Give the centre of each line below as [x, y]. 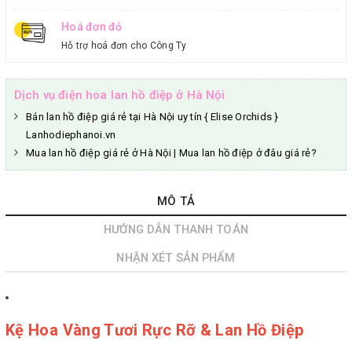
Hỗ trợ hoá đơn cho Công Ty [124, 45]
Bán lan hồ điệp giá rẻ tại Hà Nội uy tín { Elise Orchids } [152, 116]
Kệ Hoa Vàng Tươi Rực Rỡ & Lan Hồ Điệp [155, 330]
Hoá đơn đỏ [92, 26]
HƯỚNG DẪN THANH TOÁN [176, 229]
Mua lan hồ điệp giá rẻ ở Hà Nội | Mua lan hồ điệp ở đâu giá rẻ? [171, 152]
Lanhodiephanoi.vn [71, 134]
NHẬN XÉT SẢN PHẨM [176, 257]
